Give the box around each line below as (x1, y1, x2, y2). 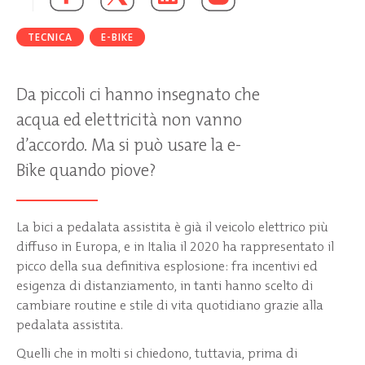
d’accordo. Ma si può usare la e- (16, 133, 241, 156)
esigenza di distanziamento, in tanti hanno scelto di (16, 276, 313, 294)
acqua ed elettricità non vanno (16, 108, 242, 131)
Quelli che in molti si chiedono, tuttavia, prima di (16, 345, 297, 363)
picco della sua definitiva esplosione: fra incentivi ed (16, 257, 318, 275)
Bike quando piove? (16, 158, 156, 182)
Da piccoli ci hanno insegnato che (16, 82, 260, 106)
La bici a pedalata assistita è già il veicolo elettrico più (16, 218, 328, 235)
